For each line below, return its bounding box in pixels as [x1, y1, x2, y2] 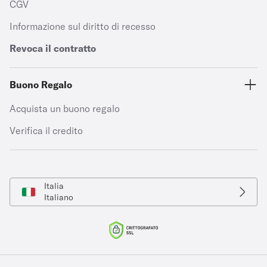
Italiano [44, 192, 73, 203]
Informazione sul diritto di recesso [10, 20, 156, 32]
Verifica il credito [10, 125, 83, 136]
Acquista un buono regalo [10, 103, 120, 114]
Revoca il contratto [10, 42, 96, 54]
